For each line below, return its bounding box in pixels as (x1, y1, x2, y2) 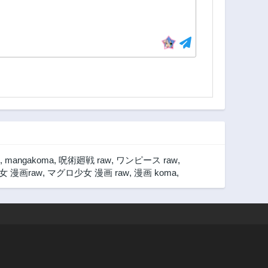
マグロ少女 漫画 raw (47, 167, 129, 178)
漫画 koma (134, 167, 176, 178)
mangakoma (5, 155, 54, 166)
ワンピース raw (116, 155, 178, 166)
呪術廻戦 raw (59, 155, 111, 166)
